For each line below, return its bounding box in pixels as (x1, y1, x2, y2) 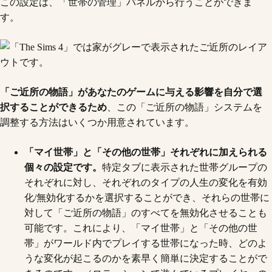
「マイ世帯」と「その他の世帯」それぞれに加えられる (24, 147, 267, 157)
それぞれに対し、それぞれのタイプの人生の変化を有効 (24, 177, 267, 188)
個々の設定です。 (24, 162, 102, 172)
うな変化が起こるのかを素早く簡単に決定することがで (24, 253, 267, 263)
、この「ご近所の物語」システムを (107, 102, 262, 112)
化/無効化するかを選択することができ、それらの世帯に (24, 192, 270, 203)
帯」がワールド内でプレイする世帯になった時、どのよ (24, 238, 267, 248)
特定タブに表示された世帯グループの (102, 162, 267, 172)
